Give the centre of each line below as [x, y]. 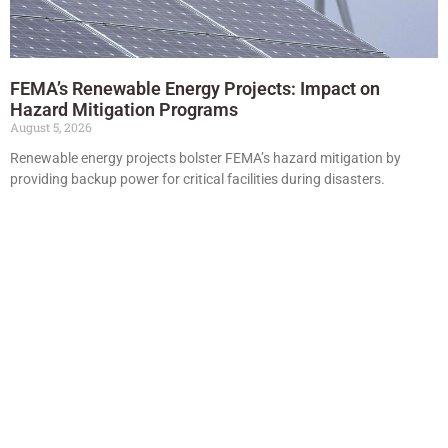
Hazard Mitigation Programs [124, 109]
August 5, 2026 [51, 126]
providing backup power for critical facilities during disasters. [197, 178]
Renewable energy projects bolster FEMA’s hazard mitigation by [205, 157]
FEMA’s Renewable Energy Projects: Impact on [195, 88]
